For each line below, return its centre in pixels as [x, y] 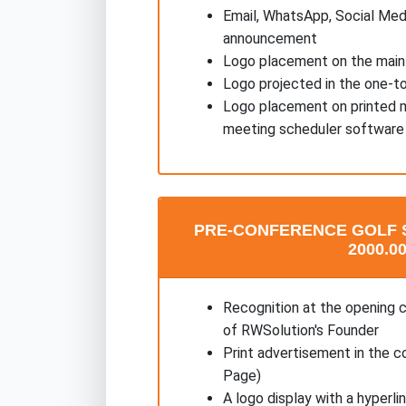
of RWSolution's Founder [301, 330]
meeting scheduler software [314, 129]
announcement [270, 38]
